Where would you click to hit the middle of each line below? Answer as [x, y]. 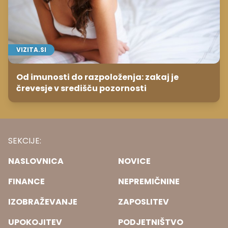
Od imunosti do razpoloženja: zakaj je [97, 77]
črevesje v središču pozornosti [81, 88]
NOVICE [134, 161]
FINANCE [26, 181]
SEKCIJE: [25, 140]
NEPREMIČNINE [149, 181]
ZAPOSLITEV [144, 202]
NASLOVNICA [36, 161]
